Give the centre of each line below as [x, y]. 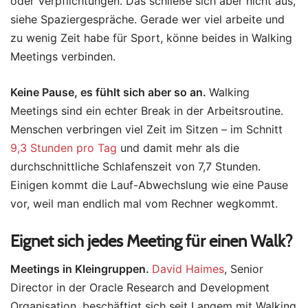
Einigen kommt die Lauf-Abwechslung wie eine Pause [149, 185]
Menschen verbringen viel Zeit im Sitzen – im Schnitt [146, 130]
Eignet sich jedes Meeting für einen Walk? [152, 241]
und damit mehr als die [178, 148]
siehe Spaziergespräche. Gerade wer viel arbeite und [147, 20]
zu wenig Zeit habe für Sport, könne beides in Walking [151, 38]
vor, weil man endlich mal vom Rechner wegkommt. [144, 204]
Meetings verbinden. [63, 57]
